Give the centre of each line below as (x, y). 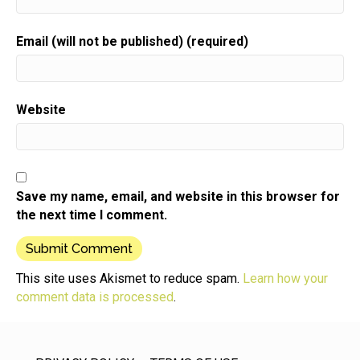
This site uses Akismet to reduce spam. (129, 278)
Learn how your (285, 278)
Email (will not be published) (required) (132, 41)
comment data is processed (95, 297)
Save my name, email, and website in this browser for (178, 196)
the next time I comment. (92, 215)
